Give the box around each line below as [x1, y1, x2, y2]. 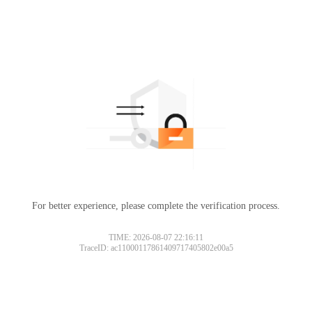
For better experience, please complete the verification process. [32, 200, 280, 211]
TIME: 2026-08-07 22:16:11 [109, 232, 203, 242]
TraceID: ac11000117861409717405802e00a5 [79, 242, 233, 253]
